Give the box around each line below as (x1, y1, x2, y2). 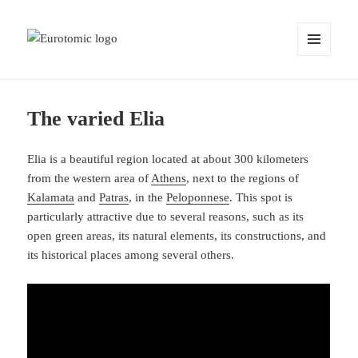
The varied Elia (27, 107, 165, 131)
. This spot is (229, 191, 293, 205)
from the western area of (27, 172, 152, 185)
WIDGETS (297, 78, 342, 89)
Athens (151, 172, 187, 185)
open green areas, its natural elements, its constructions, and (27, 229, 327, 243)
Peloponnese (166, 191, 230, 205)
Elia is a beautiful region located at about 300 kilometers (27, 153, 309, 166)
